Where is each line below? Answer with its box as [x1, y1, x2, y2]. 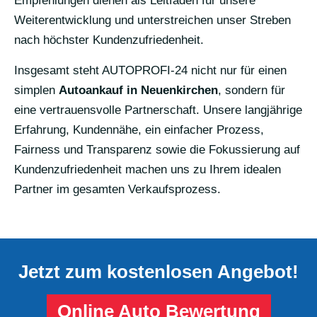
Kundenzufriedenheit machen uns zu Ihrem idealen [14, 162, 281, 176]
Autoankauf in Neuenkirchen [59, 83, 218, 97]
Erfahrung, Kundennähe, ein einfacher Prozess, [14, 122, 264, 137]
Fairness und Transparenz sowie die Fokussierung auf [14, 142, 300, 156]
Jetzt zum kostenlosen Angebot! [18, 260, 299, 282]
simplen [14, 83, 59, 97]
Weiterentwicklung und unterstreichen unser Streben [14, 13, 291, 27]
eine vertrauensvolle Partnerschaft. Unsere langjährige [14, 103, 302, 117]
